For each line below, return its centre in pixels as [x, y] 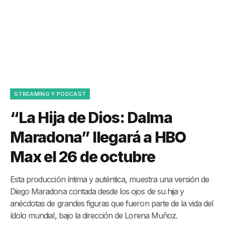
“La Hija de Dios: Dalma [91, 118]
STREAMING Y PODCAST [50, 94]
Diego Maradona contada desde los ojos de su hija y [97, 191]
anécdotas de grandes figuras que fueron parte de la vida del [112, 203]
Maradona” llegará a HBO [98, 137]
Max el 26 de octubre [83, 157]
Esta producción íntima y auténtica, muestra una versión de [110, 179]
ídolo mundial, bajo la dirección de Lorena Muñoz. [94, 215]
